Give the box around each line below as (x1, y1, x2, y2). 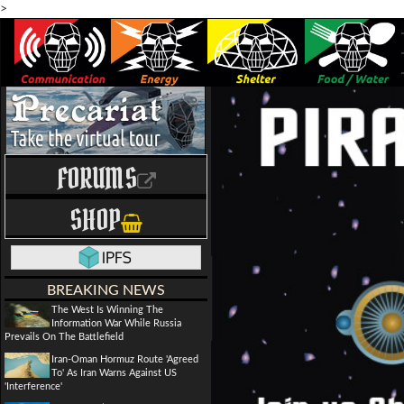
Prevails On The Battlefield (5, 332, 124, 342)
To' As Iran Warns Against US (51, 368, 177, 378)
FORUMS (56, 160, 137, 197)
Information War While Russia (51, 318, 181, 328)
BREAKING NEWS (47, 283, 165, 298)
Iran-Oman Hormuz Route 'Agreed (51, 354, 198, 364)
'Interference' (5, 381, 62, 391)
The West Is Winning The (51, 305, 163, 315)
